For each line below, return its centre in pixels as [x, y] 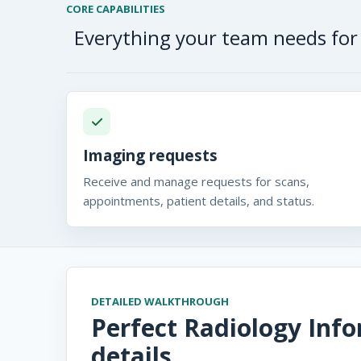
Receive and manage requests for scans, [196, 181]
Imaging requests [150, 156]
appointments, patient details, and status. [199, 201]
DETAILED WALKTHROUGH [160, 301]
